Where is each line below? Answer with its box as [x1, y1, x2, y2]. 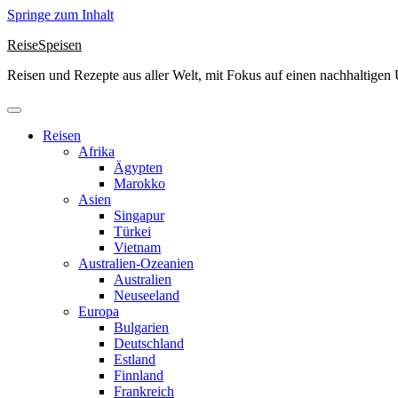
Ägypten [114, 160, 163, 175]
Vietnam [114, 240, 161, 255]
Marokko [114, 176, 165, 191]
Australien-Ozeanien [78, 256, 194, 271]
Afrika [78, 144, 115, 159]
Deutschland [114, 336, 184, 351]
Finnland [114, 368, 163, 383]
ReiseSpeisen [7, 37, 82, 52]
